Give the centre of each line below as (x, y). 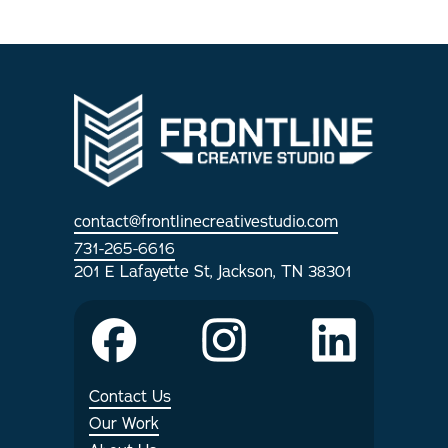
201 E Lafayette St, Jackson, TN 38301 (213, 271)
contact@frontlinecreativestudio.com (206, 221)
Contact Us (130, 396)
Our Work (124, 423)
